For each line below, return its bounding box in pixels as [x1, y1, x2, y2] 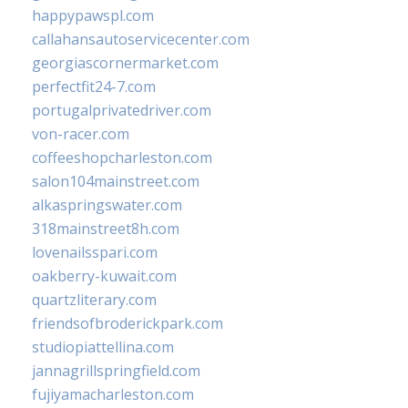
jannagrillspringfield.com [32, 361, 200, 382]
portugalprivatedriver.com [32, 100, 211, 121]
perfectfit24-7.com [32, 76, 156, 97]
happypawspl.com [32, 5, 154, 26]
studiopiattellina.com [32, 337, 174, 358]
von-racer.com [32, 124, 129, 145]
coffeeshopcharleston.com [32, 148, 212, 168]
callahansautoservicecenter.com [32, 29, 250, 50]
